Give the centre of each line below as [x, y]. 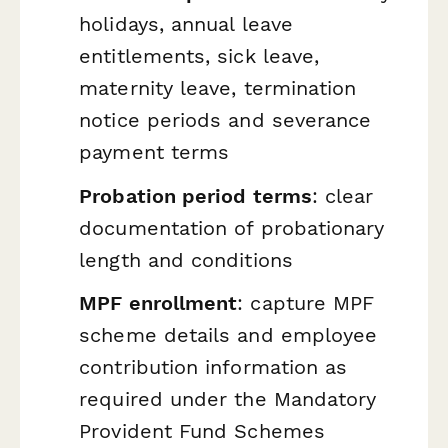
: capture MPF [306, 303]
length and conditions [186, 259]
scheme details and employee [228, 335]
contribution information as [213, 367]
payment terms [154, 151]
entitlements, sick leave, [199, 55]
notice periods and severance [225, 119]
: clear [342, 195]
